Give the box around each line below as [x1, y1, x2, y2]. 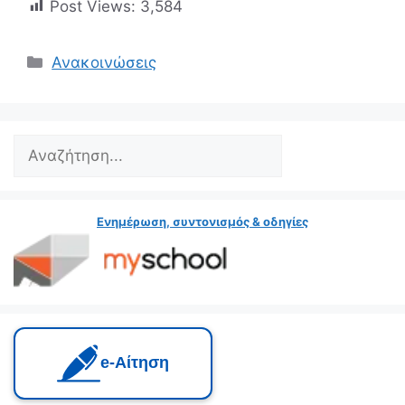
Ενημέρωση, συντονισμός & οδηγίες [97, 213, 308, 229]
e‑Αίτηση [100, 353, 169, 372]
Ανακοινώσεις [52, 52, 157, 71]
